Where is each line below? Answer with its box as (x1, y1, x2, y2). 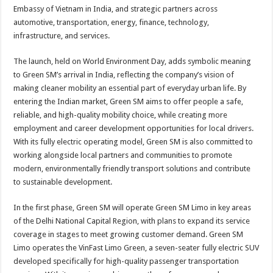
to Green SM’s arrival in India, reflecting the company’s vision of (13, 70, 235, 79)
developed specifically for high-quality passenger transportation (13, 257, 239, 266)
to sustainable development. (13, 177, 113, 186)
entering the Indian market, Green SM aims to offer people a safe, (13, 97, 244, 106)
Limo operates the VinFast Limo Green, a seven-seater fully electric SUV (13, 243, 260, 252)
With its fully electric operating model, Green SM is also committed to (13, 137, 253, 146)
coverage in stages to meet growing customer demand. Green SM (13, 230, 244, 239)
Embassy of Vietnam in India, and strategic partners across (13, 4, 218, 13)
